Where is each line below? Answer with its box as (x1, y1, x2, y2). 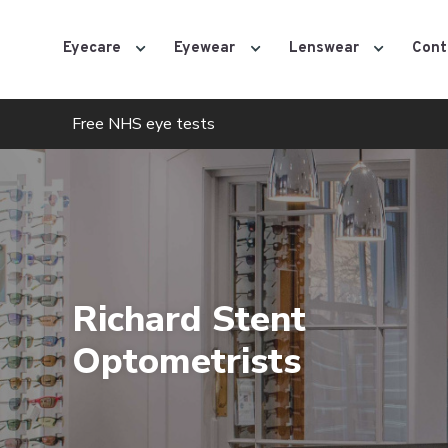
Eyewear (174, 39, 235, 58)
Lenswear (288, 39, 359, 58)
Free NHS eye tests (72, 112, 215, 135)
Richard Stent (72, 295, 306, 344)
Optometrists (72, 337, 301, 386)
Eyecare (62, 39, 121, 58)
